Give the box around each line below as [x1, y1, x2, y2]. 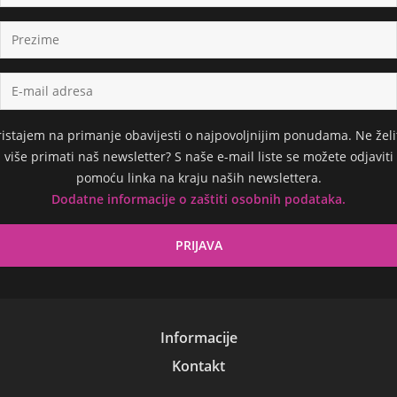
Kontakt [172, 356, 225, 377]
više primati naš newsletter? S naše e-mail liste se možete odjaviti [4, 148, 393, 166]
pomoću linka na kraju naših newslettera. [75, 169, 322, 187]
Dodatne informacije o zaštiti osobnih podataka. [51, 191, 346, 208]
